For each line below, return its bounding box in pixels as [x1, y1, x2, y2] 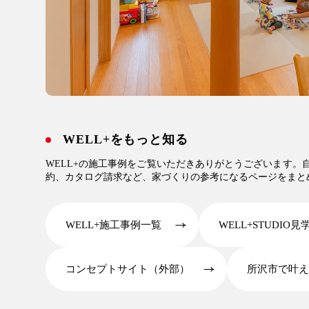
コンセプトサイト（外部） [66, 263, 190, 275]
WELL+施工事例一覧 [66, 219, 161, 230]
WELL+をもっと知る [63, 132, 188, 146]
